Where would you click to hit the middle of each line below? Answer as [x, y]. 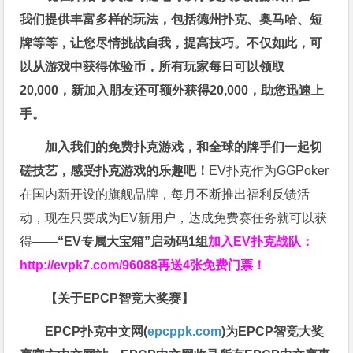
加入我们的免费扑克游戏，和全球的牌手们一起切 [184, 147]
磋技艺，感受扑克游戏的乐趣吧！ [115, 170]
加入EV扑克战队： [261, 241]
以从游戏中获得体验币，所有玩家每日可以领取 [152, 66]
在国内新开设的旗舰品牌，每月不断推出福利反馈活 [165, 194]
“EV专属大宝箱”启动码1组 [133, 241]
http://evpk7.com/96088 [89, 265]
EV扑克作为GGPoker [269, 170]
